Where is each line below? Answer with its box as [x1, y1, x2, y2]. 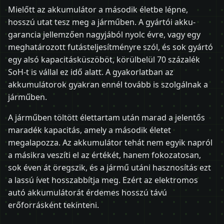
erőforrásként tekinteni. [8, 199, 99, 210]
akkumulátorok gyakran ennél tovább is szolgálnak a [8, 78, 208, 90]
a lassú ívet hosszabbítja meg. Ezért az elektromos [8, 174, 198, 185]
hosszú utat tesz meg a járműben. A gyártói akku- [8, 16, 195, 27]
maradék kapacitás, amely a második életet [8, 124, 171, 135]
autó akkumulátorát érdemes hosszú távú [8, 186, 167, 198]
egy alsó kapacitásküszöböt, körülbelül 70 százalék [8, 53, 200, 65]
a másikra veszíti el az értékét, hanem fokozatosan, [8, 149, 201, 160]
